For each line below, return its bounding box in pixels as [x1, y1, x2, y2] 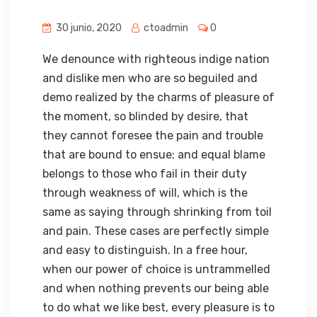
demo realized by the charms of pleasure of [42, 91, 275, 104]
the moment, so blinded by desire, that [42, 110, 248, 123]
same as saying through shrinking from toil [42, 205, 272, 219]
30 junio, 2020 [54, 22, 122, 34]
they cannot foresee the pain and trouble [42, 129, 263, 142]
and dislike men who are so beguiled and [42, 71, 258, 85]
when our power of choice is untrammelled [42, 263, 270, 276]
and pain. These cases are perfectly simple [42, 224, 269, 238]
